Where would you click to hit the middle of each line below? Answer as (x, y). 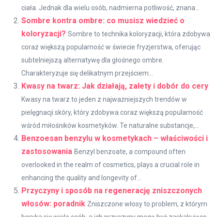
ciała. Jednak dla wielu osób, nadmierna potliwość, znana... (110, 8)
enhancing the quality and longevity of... (81, 178)
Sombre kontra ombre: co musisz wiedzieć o (103, 20)
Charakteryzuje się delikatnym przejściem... (87, 73)
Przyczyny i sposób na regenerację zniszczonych (112, 190)
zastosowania (47, 151)
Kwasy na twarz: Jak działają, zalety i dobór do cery (115, 86)
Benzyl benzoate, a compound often (130, 151)
